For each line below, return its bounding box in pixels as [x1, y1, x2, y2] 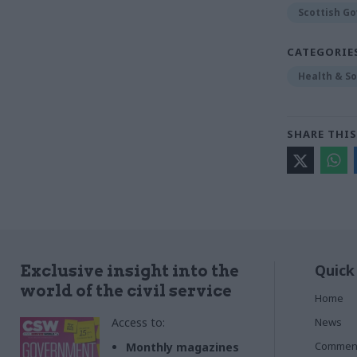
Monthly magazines [126, 339, 239, 355]
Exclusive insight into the [20, 261, 239, 281]
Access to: [112, 315, 165, 331]
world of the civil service [20, 281, 232, 301]
